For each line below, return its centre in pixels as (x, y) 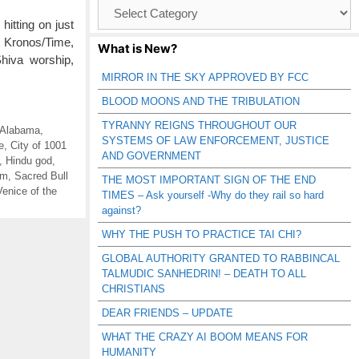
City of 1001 (38, 145)
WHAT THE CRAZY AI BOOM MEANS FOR (205, 337)
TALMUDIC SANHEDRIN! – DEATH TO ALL (204, 274)
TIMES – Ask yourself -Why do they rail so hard (213, 195)
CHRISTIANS (133, 289)
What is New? (137, 48)
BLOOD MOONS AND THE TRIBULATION (201, 101)
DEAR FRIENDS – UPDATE (167, 313)
